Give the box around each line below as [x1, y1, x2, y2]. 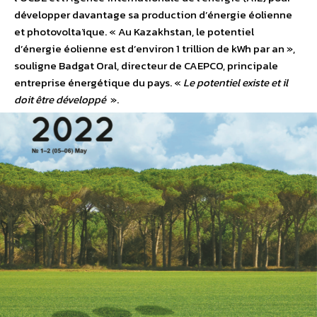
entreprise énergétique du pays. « [14, 74, 183, 91]
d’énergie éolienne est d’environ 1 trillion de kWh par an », [14, 40, 295, 57]
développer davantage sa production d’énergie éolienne [14, 6, 292, 23]
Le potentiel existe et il [183, 74, 288, 91]
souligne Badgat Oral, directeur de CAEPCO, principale [14, 57, 278, 74]
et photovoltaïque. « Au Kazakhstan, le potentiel [14, 23, 254, 40]
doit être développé [14, 91, 108, 108]
